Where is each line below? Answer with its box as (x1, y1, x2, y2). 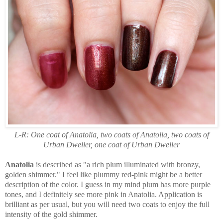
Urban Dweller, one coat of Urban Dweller (43, 140, 180, 149)
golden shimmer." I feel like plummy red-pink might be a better (5, 170, 202, 179)
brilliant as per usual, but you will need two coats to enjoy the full (5, 200, 210, 209)
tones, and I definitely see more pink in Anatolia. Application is (5, 190, 202, 199)
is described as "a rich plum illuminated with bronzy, (34, 160, 200, 169)
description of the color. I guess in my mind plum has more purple (5, 180, 211, 189)
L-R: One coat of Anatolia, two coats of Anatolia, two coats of (14, 130, 209, 139)
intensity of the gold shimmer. (5, 210, 98, 219)
